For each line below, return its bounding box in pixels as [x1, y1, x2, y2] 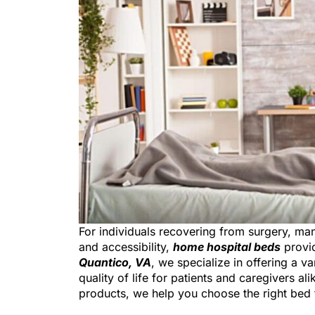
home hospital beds [173, 239, 281, 254]
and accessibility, [79, 239, 173, 254]
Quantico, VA [79, 255, 151, 269]
